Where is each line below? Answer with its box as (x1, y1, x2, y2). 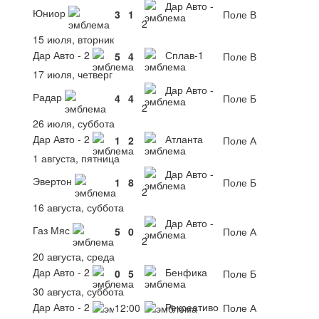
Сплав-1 (162, 47, 204, 62)
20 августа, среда (33, 249, 115, 263)
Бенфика (162, 264, 207, 279)
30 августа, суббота (33, 283, 124, 298)
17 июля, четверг (33, 66, 113, 81)
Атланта (162, 131, 203, 146)
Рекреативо (162, 299, 219, 314)
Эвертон (33, 173, 75, 188)
